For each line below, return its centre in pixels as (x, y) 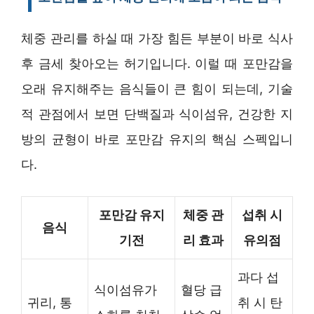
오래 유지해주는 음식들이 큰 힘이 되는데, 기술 (157, 88)
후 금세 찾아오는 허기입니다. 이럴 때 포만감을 (157, 63)
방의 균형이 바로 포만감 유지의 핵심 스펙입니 (157, 139)
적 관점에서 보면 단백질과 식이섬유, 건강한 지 (157, 114)
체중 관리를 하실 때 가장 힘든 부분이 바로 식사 (157, 38)
